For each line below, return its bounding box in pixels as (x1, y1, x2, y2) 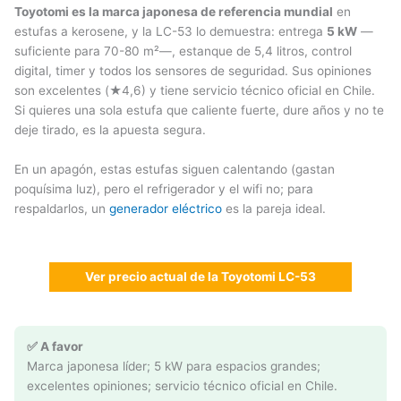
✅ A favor (27, 338, 83, 354)
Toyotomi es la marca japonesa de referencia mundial (14, 4, 333, 19)
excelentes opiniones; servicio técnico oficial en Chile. (27, 378, 337, 393)
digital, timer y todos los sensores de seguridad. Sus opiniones (14, 64, 371, 78)
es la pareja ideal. (222, 200, 326, 216)
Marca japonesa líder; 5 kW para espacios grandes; (27, 358, 320, 373)
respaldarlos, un (14, 200, 109, 216)
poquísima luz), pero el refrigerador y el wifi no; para (14, 181, 313, 196)
